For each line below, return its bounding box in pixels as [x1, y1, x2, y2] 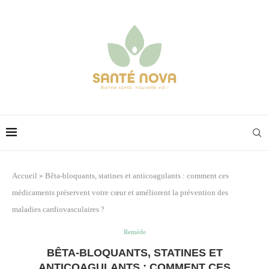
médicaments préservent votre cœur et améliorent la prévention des [12, 187, 228, 197]
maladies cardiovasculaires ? [12, 204, 104, 214]
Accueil [12, 171, 37, 180]
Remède [123, 228, 146, 235]
